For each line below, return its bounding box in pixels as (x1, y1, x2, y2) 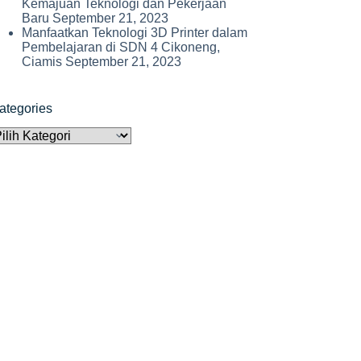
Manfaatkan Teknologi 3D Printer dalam (22, 25, 248, 39)
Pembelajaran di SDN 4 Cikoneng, (22, 39, 221, 54)
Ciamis (22, 54, 63, 68)
